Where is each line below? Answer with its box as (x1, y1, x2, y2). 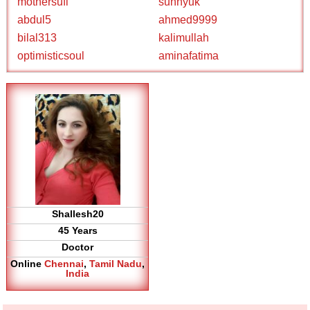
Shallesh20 (51, 208, 104, 219)
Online (10, 258, 45, 269)
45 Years (57, 225, 98, 236)
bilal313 (17, 32, 57, 44)
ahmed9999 (158, 14, 217, 26)
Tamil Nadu (89, 258, 143, 269)
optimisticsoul (17, 50, 85, 62)
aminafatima (158, 50, 219, 62)
